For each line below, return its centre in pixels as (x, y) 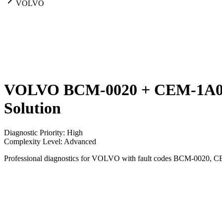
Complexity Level (32, 141)
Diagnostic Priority (33, 132)
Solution (32, 108)
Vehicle (16, 180)
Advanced (80, 141)
